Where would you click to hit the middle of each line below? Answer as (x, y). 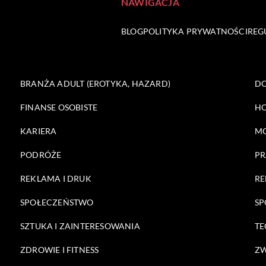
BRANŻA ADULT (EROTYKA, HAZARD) (95, 84)
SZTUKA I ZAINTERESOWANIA (80, 226)
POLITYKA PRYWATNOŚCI (195, 31)
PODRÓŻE (41, 155)
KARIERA (39, 131)
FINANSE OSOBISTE (59, 107)
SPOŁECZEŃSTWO (57, 202)
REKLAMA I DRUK (56, 179)
